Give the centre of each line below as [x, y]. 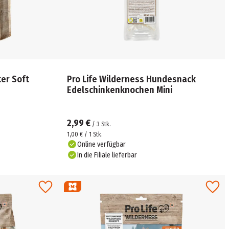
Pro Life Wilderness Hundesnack [132, 79]
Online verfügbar [102, 144]
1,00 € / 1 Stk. [85, 134]
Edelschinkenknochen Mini [120, 90]
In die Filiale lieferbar [107, 155]
